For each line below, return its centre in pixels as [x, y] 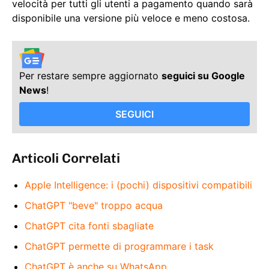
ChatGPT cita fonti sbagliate [89, 226]
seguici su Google [203, 76]
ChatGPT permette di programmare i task [119, 246]
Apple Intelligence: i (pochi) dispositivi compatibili [138, 185]
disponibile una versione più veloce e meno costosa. [131, 18]
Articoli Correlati [66, 159]
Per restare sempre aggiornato [90, 76]
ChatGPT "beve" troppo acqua [94, 206]
